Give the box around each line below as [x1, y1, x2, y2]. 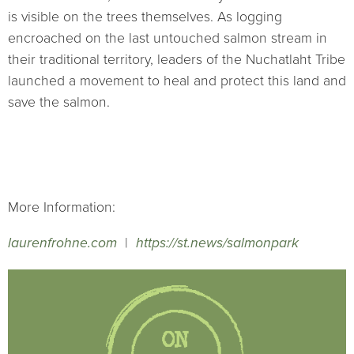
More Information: [8, 199, 115, 217]
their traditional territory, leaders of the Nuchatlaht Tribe [8, 51, 345, 68]
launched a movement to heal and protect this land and [8, 72, 346, 89]
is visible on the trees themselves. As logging [8, 8, 282, 25]
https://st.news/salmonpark [136, 235, 299, 252]
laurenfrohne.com [8, 235, 117, 252]
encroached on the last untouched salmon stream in [8, 29, 327, 47]
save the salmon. [8, 93, 110, 111]
